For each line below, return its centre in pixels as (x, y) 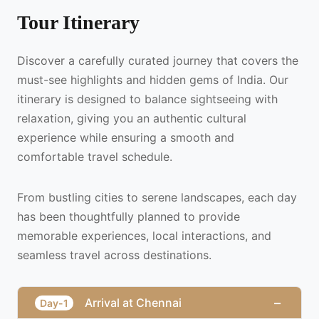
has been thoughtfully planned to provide (129, 217)
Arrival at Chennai (133, 303)
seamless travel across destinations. (114, 255)
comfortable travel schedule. (95, 157)
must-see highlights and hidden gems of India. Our (153, 80)
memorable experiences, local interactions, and (144, 236)
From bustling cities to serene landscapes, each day (157, 198)
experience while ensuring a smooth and (126, 138)
